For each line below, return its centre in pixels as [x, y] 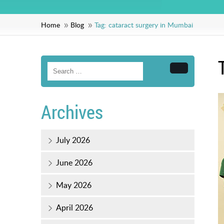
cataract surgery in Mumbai [151, 25]
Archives [72, 112]
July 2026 [73, 140]
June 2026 [74, 163]
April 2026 [74, 208]
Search [190, 72]
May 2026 [74, 185]
